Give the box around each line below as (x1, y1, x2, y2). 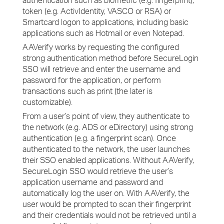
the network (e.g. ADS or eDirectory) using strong (22, 122, 193, 132)
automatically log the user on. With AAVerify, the (22, 188, 189, 198)
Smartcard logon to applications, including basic (22, 17, 188, 27)
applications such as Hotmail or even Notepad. (22, 28, 184, 38)
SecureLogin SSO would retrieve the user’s (22, 166, 173, 176)
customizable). (22, 97, 72, 107)
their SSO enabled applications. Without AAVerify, (22, 155, 194, 165)
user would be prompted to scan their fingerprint (22, 199, 191, 209)
